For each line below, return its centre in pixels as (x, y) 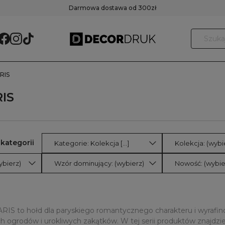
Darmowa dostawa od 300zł (113, 8)
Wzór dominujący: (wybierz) (99, 163)
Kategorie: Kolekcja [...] (125, 143)
